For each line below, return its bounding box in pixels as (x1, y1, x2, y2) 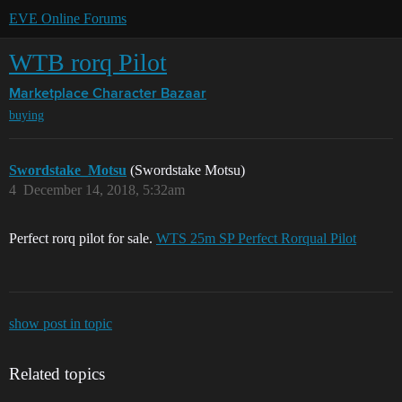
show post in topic (9, 316, 112, 332)
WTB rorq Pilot (9, 48, 167, 76)
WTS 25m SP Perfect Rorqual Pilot (156, 231, 356, 247)
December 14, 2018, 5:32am (23, 182, 185, 198)
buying (9, 109, 44, 123)
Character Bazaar (92, 87, 206, 101)
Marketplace (9, 87, 89, 101)
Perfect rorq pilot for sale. (9, 231, 156, 247)
